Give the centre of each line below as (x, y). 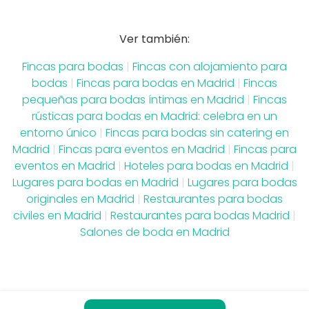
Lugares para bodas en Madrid (95, 182)
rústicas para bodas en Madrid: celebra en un (154, 116)
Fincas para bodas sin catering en (197, 132)
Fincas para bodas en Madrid (156, 83)
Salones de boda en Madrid (154, 232)
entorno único (58, 132)
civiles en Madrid (57, 215)
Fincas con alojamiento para (210, 66)
